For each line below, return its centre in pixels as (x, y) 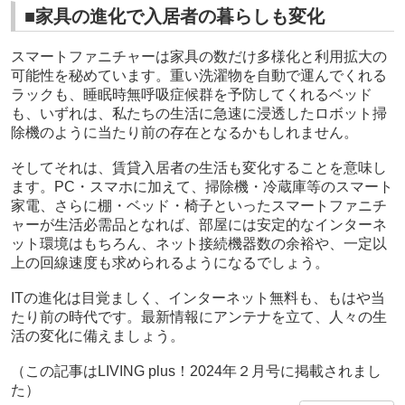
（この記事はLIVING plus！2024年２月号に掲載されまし (196, 372)
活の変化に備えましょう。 (97, 336)
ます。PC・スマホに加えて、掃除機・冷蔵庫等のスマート (202, 187)
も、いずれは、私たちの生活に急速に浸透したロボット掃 (198, 114)
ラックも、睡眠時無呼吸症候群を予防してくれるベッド (191, 95)
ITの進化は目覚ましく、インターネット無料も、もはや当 (198, 298)
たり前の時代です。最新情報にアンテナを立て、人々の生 (198, 317)
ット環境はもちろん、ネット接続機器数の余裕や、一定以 (198, 244)
